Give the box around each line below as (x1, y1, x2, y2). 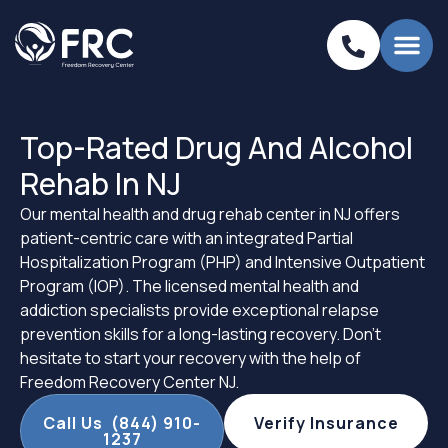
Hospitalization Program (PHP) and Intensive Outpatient (20, 251, 425, 273)
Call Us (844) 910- (43, 412, 201, 434)
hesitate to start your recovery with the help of (20, 347, 361, 369)
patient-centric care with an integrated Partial (20, 227, 353, 249)
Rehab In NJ (20, 163, 181, 204)
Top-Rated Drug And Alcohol (20, 127, 413, 168)
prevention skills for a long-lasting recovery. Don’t (20, 323, 381, 345)
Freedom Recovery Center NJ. (20, 371, 239, 393)
